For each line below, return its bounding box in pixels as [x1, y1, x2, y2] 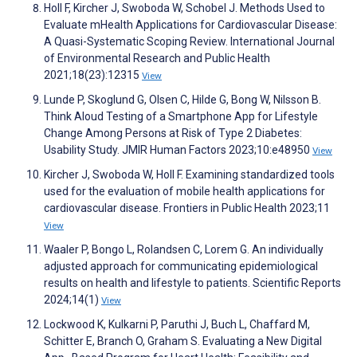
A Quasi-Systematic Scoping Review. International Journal [44, 35, 335, 49]
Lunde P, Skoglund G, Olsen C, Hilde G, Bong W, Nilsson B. [44, 93, 321, 107]
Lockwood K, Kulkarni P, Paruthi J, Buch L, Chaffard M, [44, 318, 310, 331]
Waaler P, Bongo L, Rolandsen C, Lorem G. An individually [44, 243, 324, 257]
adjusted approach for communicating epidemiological [44, 260, 318, 273]
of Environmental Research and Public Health [44, 52, 270, 65]
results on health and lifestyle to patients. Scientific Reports [44, 277, 341, 290]
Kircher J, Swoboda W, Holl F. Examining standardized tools [44, 168, 335, 182]
